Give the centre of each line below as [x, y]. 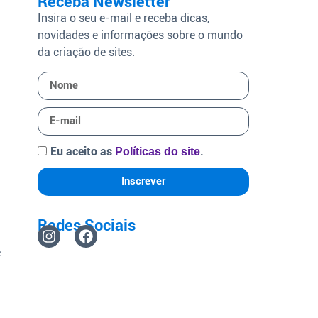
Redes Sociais [87, 225]
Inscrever [144, 181]
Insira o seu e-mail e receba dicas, [124, 18]
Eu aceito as [83, 152]
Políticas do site [158, 152]
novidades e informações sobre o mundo [141, 35]
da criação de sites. [87, 53]
